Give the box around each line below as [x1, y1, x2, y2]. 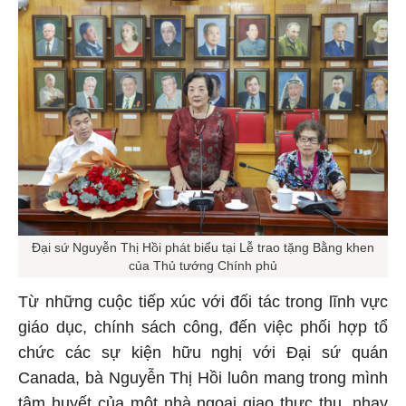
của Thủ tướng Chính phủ [129, 255, 277, 270]
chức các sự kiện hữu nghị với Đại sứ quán [18, 340, 388, 359]
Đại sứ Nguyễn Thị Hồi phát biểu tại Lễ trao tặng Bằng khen [32, 237, 374, 252]
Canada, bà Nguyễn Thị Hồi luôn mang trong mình [18, 365, 388, 384]
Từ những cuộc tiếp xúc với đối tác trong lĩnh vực [18, 289, 388, 308]
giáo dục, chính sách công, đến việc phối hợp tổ [18, 314, 388, 333]
